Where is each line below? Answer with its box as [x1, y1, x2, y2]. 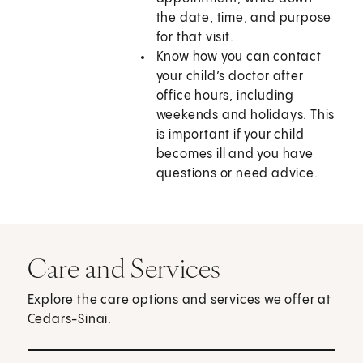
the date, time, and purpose [156, 11, 332, 26]
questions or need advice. [156, 167, 318, 181]
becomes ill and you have [156, 147, 314, 162]
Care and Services [27, 251, 221, 286]
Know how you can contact [156, 50, 322, 65]
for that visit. [156, 31, 234, 45]
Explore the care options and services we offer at [27, 293, 331, 308]
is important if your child [156, 128, 305, 143]
